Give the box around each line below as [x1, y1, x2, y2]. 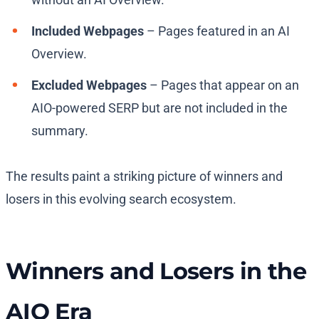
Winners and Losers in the [6, 257, 306, 286]
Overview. [31, 46, 87, 62]
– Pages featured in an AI [144, 23, 290, 39]
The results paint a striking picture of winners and [6, 169, 283, 184]
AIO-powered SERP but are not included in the [31, 100, 288, 116]
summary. [31, 123, 88, 139]
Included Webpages [31, 23, 144, 39]
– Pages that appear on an [147, 78, 299, 93]
